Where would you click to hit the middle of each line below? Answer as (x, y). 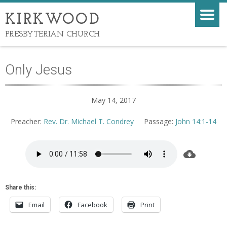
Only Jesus (39, 70)
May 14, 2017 (113, 100)
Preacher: (26, 121)
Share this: (21, 187)
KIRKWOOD (53, 20)
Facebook (92, 205)
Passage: (159, 121)
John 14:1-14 (196, 121)
